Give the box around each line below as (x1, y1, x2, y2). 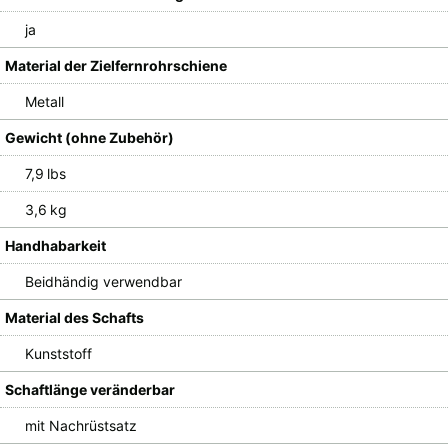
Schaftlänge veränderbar (5, 380, 175, 398)
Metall (25, 92, 64, 110)
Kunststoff (25, 344, 92, 362)
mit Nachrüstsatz (25, 416, 137, 434)
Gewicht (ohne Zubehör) (5, 128, 174, 146)
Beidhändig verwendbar (25, 272, 182, 290)
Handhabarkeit (5, 236, 106, 254)
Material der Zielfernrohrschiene (5, 56, 227, 74)
